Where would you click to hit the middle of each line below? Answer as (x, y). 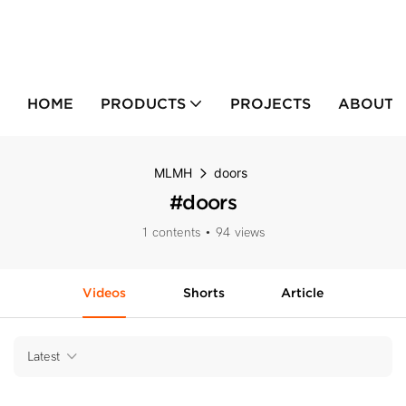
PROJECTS (270, 103)
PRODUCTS (143, 103)
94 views (241, 232)
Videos (104, 293)
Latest (43, 357)
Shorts (203, 293)
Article (303, 293)
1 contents (171, 232)
